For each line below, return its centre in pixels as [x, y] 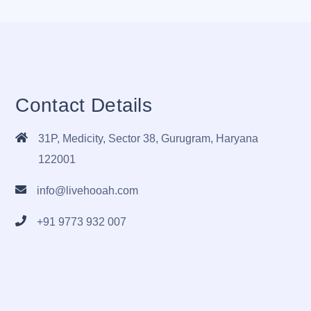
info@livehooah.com [88, 190]
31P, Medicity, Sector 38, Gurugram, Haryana [149, 138]
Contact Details [84, 104]
